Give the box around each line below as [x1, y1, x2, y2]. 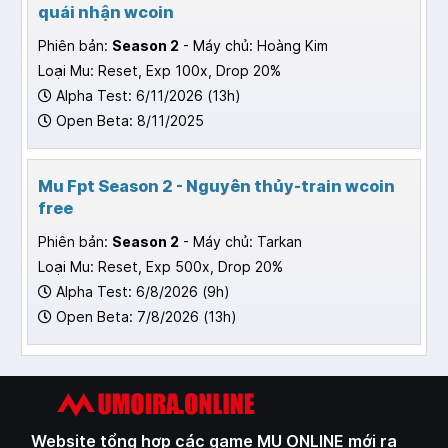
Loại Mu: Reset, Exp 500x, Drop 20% [38, 258, 283, 276]
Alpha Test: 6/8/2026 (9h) [52, 283, 230, 301]
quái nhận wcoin [38, 2, 174, 23]
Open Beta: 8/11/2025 [52, 112, 204, 130]
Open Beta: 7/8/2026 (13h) [52, 308, 237, 326]
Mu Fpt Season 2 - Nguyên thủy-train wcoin [38, 176, 395, 197]
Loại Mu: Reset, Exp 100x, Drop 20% [38, 62, 281, 80]
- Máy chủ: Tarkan [179, 233, 302, 251]
